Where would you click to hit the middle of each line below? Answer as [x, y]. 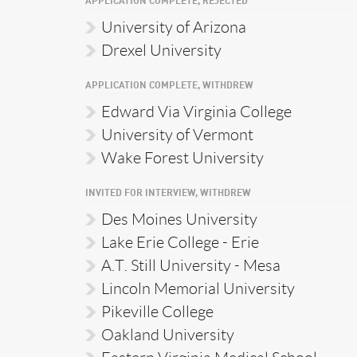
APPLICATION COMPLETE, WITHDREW [169, 86]
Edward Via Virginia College [196, 111]
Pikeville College [157, 311]
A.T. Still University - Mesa [191, 265]
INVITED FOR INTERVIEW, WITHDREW [168, 193]
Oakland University [168, 334]
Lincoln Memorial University [198, 288]
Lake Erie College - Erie [180, 242]
